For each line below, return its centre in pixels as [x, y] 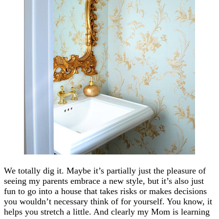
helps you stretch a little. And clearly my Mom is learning [107, 211]
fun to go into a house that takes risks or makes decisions [105, 191]
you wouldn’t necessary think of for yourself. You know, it [108, 201]
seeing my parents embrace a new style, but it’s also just [104, 181]
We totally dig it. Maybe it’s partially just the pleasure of [105, 170]
